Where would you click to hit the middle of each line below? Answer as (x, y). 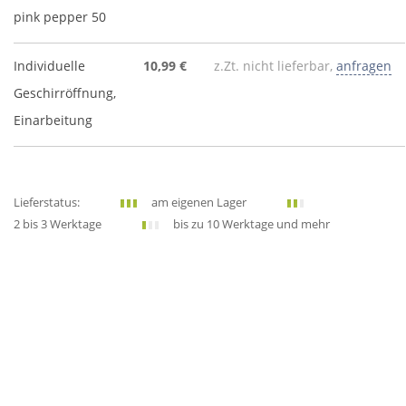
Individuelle (49, 66)
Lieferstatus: (47, 203)
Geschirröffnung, (65, 93)
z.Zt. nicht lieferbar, (275, 66)
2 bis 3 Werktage (58, 224)
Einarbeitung (53, 120)
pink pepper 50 (60, 17)
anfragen (364, 66)
